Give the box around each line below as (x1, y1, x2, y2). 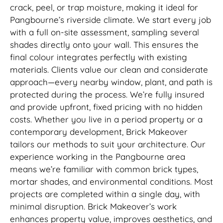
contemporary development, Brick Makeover (10, 126, 188, 137)
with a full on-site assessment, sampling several (10, 26, 199, 37)
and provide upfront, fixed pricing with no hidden (10, 101, 203, 112)
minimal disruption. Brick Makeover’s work (10, 201, 177, 212)
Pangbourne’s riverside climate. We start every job (10, 14, 211, 25)
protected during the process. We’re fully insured (10, 89, 204, 100)
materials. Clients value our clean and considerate (10, 64, 208, 75)
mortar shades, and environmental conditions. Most (10, 176, 213, 187)
